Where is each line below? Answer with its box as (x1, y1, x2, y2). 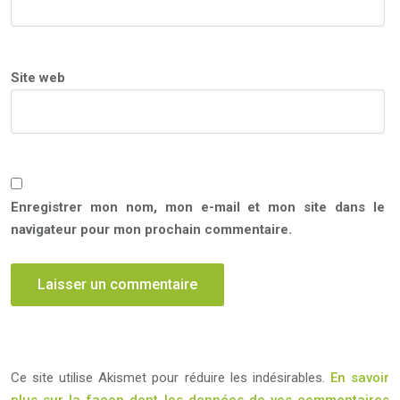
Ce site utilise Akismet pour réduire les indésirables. (11, 370, 330, 386)
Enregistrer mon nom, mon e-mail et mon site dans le (11, 199, 385, 215)
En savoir (329, 370, 390, 386)
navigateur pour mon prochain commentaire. (11, 221, 292, 237)
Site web (11, 70, 65, 86)
